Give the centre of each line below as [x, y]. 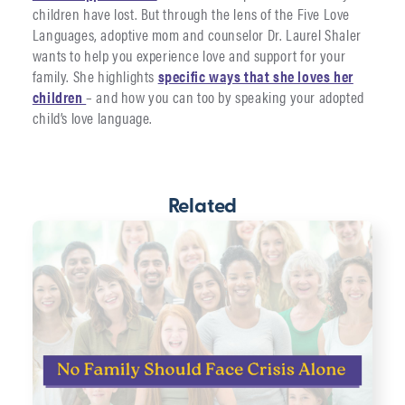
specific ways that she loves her [255, 76]
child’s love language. [93, 118]
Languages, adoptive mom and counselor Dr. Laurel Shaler [197, 35]
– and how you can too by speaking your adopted [225, 97]
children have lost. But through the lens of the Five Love [191, 14]
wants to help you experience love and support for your [189, 56]
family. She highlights [95, 76]
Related [202, 207]
